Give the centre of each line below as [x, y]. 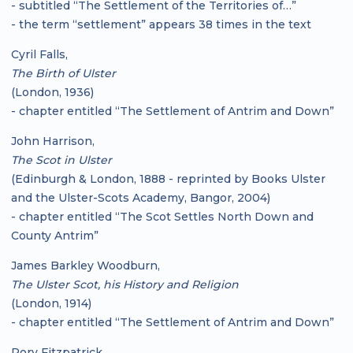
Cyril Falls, [39, 54]
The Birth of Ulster [63, 73]
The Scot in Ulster [61, 160]
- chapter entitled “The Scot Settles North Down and [162, 216]
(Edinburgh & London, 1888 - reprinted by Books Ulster [168, 178]
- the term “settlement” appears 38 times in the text [161, 24]
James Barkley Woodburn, [85, 265]
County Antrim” [55, 235]
